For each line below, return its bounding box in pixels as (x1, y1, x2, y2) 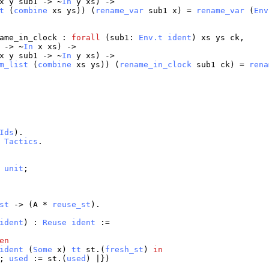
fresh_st (105, 245, 144, 255)
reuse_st (52, 200, 91, 210)
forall (71, 33, 101, 43)
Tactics (4, 137, 38, 147)
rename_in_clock (119, 60, 192, 70)
